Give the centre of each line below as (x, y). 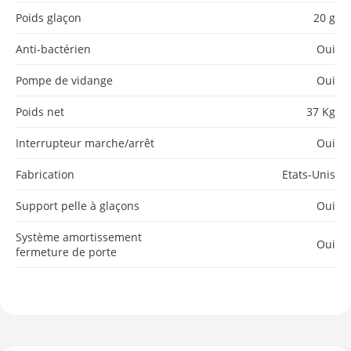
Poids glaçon (49, 17)
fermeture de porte (66, 251)
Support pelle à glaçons (78, 205)
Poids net (40, 111)
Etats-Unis (309, 174)
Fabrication (45, 174)
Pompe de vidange (64, 80)
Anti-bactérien (53, 49)
